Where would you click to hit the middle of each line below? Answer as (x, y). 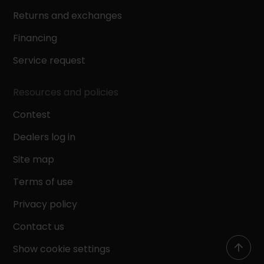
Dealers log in (44, 137)
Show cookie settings (62, 249)
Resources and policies (66, 93)
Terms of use (43, 182)
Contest (32, 115)
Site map (34, 160)
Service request (49, 61)
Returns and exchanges (68, 16)
